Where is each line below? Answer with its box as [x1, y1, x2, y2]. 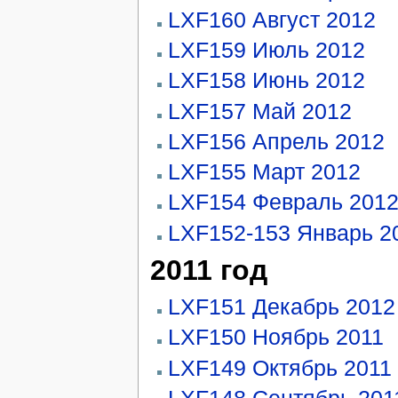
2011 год [149, 254, 267, 287]
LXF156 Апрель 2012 [167, 128, 385, 154]
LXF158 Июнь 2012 [167, 68, 365, 93]
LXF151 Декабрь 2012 [167, 294, 395, 320]
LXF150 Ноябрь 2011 [167, 324, 384, 350]
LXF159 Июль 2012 [167, 37, 365, 63]
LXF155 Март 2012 [167, 159, 361, 185]
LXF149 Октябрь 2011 [167, 354, 392, 380]
